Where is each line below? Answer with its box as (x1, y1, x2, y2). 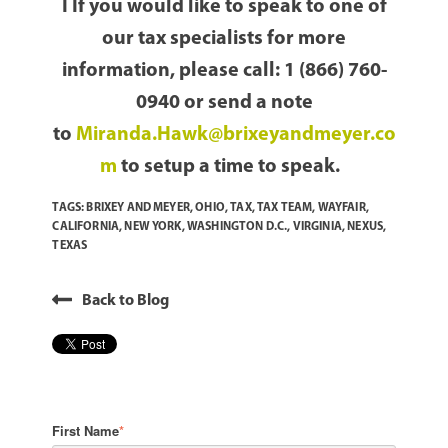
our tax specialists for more (102, 29, 346, 50)
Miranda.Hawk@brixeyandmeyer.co (75, 125, 396, 146)
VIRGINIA (292, 221, 342, 234)
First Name (52, 421, 120, 441)
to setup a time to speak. (117, 157, 348, 178)
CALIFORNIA (52, 221, 120, 234)
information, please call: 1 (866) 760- (61, 61, 387, 82)
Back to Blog (82, 293, 170, 310)
